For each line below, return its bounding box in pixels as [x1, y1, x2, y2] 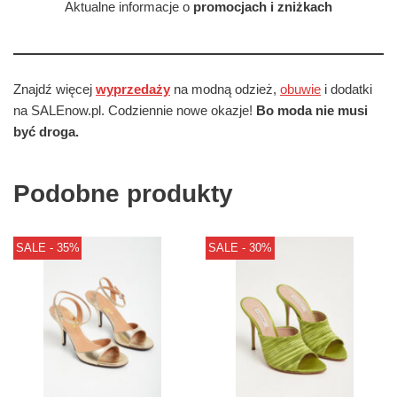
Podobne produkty [13, 180, 233, 208]
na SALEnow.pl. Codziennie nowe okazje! [13, 103, 256, 119]
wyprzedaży [96, 82, 170, 97]
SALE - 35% [15, 240, 80, 254]
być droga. [13, 124, 79, 140]
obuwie [280, 82, 321, 97]
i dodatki [321, 82, 372, 97]
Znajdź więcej [13, 82, 96, 97]
